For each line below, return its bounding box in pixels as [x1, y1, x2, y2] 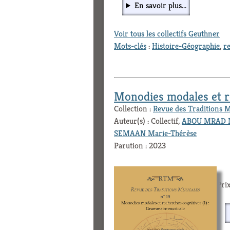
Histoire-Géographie [152, 41, 220, 52]
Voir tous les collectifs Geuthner [114, 28, 220, 40]
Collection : [114, 103, 153, 114]
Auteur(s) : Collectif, [114, 116, 182, 127]
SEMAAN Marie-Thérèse [114, 128, 197, 139]
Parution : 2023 [114, 140, 166, 151]
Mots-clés [114, 41, 146, 52]
